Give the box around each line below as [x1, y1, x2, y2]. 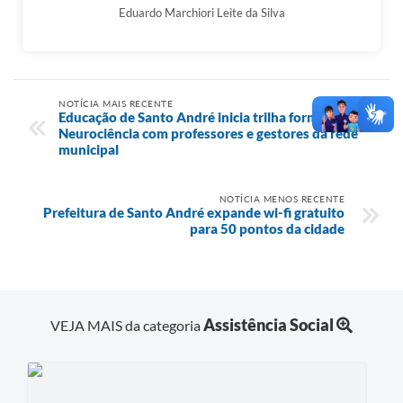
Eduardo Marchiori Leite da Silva [118, 5, 285, 20]
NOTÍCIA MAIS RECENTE [58, 97, 173, 109]
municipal [58, 140, 119, 157]
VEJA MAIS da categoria [50, 317, 203, 335]
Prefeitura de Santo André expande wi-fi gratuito [43, 203, 345, 220]
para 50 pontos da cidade [190, 219, 345, 237]
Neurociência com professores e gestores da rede [58, 124, 358, 141]
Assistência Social [203, 315, 334, 336]
